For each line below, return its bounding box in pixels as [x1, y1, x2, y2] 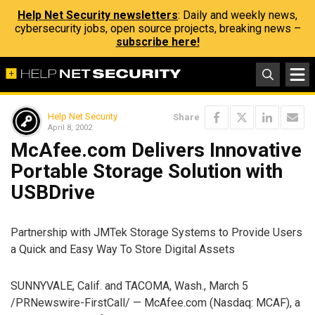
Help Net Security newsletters [18, 8, 178, 22]
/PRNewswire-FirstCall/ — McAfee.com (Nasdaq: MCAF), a [11, 296, 300, 310]
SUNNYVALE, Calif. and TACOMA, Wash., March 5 [11, 279, 248, 293]
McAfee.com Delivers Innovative [11, 139, 302, 162]
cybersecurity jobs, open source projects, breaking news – [14, 22, 301, 35]
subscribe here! [115, 35, 200, 49]
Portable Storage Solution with [11, 160, 283, 183]
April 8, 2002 [48, 122, 92, 132]
